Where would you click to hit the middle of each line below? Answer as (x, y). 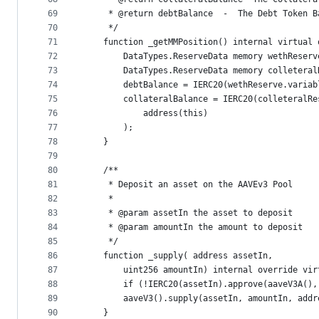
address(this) (146, 114)
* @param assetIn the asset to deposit (190, 213)
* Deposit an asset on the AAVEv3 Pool (188, 185)
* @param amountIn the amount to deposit (193, 228)
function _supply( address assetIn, (178, 256)
